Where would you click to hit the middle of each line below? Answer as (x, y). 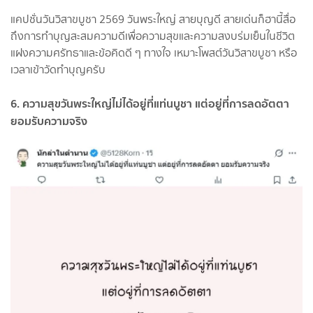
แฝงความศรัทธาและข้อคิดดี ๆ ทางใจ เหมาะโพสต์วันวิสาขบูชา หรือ (154, 52)
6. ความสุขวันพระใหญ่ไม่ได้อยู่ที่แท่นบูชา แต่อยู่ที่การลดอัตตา (150, 103)
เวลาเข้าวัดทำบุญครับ (58, 69)
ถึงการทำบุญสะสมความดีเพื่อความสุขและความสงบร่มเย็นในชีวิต (153, 36)
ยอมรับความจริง (49, 121)
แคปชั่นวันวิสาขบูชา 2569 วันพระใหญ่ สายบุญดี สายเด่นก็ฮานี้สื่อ (153, 19)
